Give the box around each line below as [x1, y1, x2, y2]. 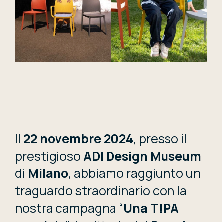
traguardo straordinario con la [15, 182, 187, 200]
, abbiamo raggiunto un [68, 165, 201, 182]
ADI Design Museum [83, 147, 201, 165]
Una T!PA [123, 199, 179, 217]
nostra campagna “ [15, 199, 123, 217]
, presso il [133, 130, 187, 148]
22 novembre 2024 [23, 130, 133, 148]
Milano [28, 165, 68, 182]
